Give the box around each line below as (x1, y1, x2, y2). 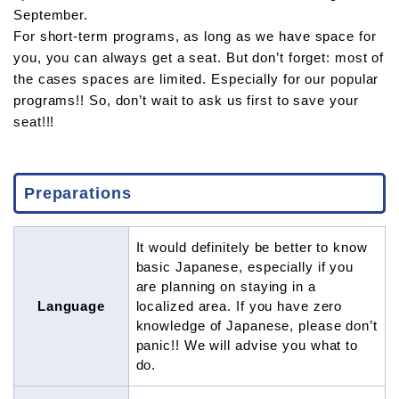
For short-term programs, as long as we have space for (13, 28, 377, 44)
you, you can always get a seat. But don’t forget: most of (13, 49, 385, 65)
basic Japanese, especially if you (135, 258, 354, 274)
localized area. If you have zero (135, 297, 343, 313)
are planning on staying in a (135, 278, 316, 294)
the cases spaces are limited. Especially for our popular (13, 70, 379, 86)
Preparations (23, 183, 132, 202)
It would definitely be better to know (135, 239, 368, 255)
